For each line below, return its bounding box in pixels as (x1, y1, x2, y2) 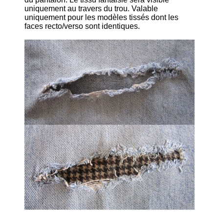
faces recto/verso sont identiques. (24, 22, 140, 31)
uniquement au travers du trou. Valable (24, 4, 158, 13)
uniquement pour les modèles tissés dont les (24, 13, 178, 22)
